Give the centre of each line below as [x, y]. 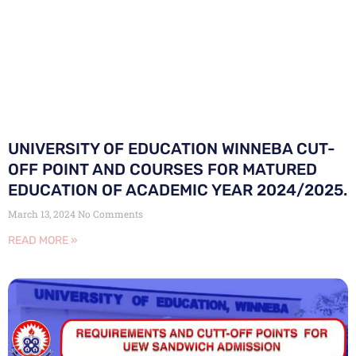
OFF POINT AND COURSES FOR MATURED [163, 170]
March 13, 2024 [43, 214]
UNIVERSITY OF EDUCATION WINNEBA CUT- [172, 149]
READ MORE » [43, 241]
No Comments [110, 214]
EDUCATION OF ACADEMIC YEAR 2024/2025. [178, 190]
